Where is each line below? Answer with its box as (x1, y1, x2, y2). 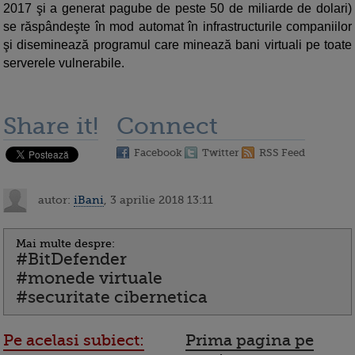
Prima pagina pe (185, 331, 314, 350)
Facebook (134, 147, 182, 159)
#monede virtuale (16, 269, 162, 288)
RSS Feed (259, 147, 305, 159)
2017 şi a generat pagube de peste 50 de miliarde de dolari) (3, 2, 352, 16)
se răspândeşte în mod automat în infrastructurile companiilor (3, 20, 352, 34)
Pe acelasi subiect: (3, 331, 144, 350)
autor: (35, 193, 74, 206)
